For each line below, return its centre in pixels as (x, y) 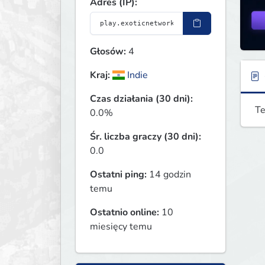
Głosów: (108, 52)
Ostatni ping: (118, 175)
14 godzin (169, 175)
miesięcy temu (121, 227)
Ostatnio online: (125, 213)
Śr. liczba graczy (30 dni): (146, 137)
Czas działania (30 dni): (141, 99)
